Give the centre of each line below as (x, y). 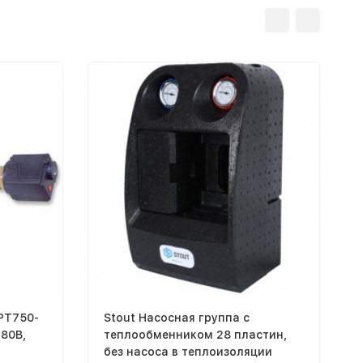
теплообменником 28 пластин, (195, 334)
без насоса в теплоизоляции (188, 351)
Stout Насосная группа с (176, 317)
